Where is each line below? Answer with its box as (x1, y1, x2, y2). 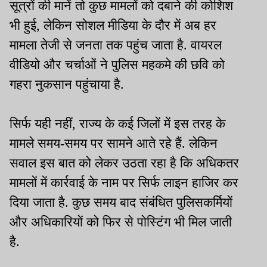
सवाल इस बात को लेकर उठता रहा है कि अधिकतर (10, 155, 239, 170)
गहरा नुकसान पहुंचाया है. (10, 76, 124, 92)
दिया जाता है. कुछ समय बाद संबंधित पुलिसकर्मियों (10, 194, 232, 210)
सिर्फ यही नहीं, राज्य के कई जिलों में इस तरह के (10, 116, 225, 131)
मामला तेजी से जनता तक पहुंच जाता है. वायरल (10, 37, 222, 52)
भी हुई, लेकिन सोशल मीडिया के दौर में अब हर (10, 17, 216, 33)
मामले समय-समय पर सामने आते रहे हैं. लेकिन (10, 135, 218, 151)
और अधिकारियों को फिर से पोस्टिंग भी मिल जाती (10, 214, 232, 229)
